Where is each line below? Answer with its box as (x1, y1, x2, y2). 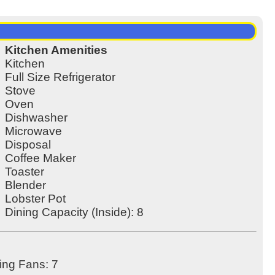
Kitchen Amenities (4, 44, 107, 57)
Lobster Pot (4, 192, 66, 206)
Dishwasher (4, 111, 68, 125)
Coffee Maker (4, 152, 76, 165)
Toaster (4, 165, 44, 179)
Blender (4, 179, 46, 192)
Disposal (4, 138, 51, 152)
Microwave (4, 125, 62, 138)
